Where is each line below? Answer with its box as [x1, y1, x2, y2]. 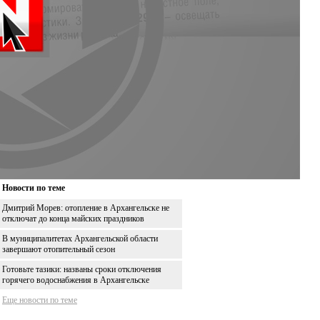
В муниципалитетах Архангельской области [2, 233, 158, 244]
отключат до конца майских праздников [2, 213, 144, 224]
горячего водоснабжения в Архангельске [2, 274, 149, 285]
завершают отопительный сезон [2, 244, 115, 254]
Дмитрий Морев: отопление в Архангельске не [2, 202, 169, 213]
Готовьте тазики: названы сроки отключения [2, 264, 161, 274]
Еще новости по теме [2, 294, 77, 305]
